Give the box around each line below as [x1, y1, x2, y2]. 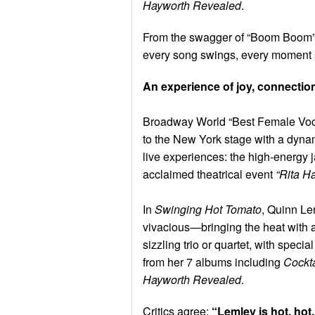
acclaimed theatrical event [143, 165, 276, 182]
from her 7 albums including [143, 253, 283, 270]
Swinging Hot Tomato [155, 200, 262, 217]
